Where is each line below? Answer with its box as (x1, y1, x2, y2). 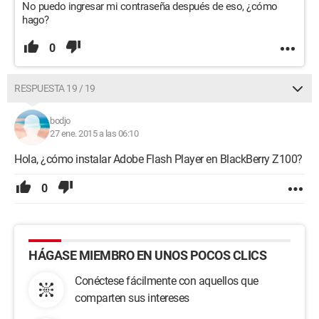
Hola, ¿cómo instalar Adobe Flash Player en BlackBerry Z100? (14, 152, 303, 166)
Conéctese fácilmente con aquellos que (75, 274, 258, 288)
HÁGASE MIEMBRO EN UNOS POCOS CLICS (28, 248, 266, 263)
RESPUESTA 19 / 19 (14, 83, 95, 94)
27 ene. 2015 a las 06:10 (50, 128, 138, 139)
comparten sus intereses (75, 291, 189, 305)
